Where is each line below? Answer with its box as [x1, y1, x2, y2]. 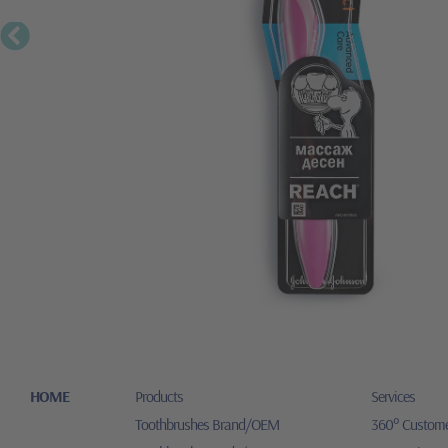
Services [371, 386, 416, 407]
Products [134, 386, 183, 407]
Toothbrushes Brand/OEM [134, 414, 279, 435]
